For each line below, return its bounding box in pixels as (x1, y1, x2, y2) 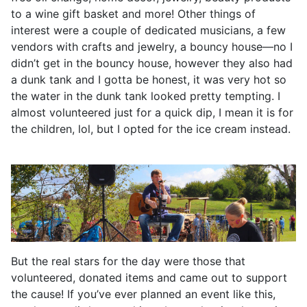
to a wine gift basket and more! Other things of (11, 6, 256, 21)
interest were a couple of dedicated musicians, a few (11, 23, 286, 37)
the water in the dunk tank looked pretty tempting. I (11, 88, 280, 103)
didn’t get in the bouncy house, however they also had (11, 56, 293, 70)
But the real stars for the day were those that (11, 254, 245, 269)
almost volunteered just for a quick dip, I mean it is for (11, 105, 293, 119)
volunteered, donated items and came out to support (11, 271, 287, 285)
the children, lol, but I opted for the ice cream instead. (11, 121, 291, 136)
